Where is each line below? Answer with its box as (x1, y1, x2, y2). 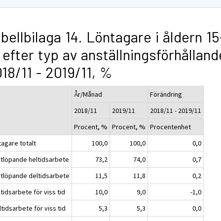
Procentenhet (150, 122, 191, 131)
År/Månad (74, 89, 103, 99)
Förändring (150, 89, 183, 99)
